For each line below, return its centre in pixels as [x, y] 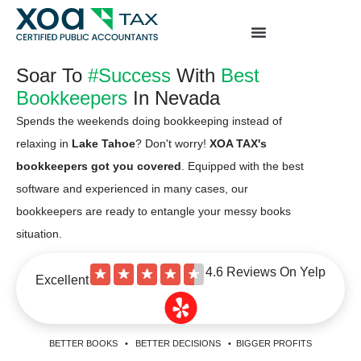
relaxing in [44, 143]
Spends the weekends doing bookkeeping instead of [149, 121]
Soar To [52, 75]
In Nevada [174, 98]
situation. [39, 234]
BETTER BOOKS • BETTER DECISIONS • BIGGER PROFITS [180, 343]
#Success [129, 75]
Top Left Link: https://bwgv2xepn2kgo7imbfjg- [156, 15]
